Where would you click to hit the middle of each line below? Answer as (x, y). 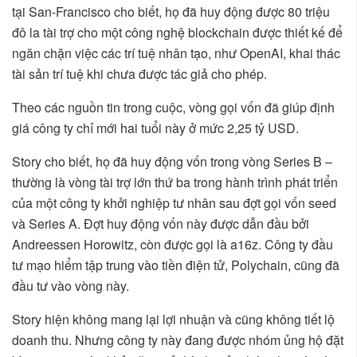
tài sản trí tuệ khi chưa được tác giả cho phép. (139, 74)
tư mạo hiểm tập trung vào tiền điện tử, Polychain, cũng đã (176, 265)
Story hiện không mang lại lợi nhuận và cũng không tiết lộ (173, 320)
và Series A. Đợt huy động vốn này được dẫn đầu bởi (161, 224)
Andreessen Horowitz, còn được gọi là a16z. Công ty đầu (173, 245)
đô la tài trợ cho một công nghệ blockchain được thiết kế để (177, 33)
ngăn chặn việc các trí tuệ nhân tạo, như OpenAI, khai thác (176, 53)
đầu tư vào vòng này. (71, 286)
